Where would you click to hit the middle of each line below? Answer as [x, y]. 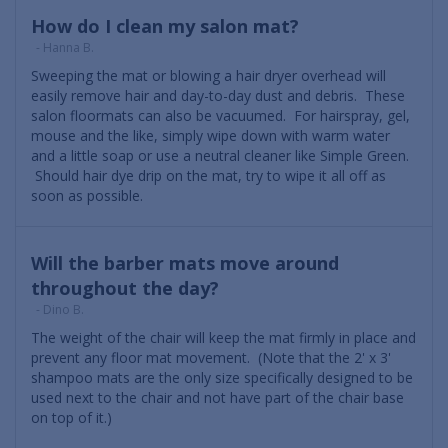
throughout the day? [125, 288]
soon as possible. [91, 196]
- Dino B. [60, 310]
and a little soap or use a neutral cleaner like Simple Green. [220, 156]
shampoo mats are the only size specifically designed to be [222, 378]
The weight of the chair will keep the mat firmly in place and [223, 338]
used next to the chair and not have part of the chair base [217, 398]
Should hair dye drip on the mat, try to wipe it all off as [208, 176]
